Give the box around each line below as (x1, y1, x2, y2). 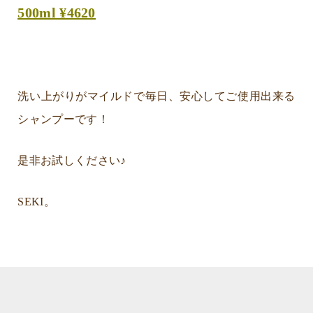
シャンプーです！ (17, 113, 109, 126)
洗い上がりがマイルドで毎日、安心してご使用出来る (17, 90, 296, 103)
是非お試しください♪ (17, 154, 126, 166)
